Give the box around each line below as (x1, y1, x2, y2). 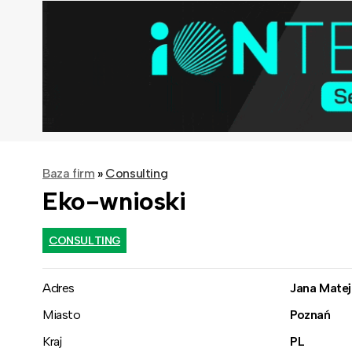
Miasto (42, 306, 81, 322)
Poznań (289, 306, 331, 322)
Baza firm (42, 165, 95, 181)
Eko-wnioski (42, 185, 186, 216)
